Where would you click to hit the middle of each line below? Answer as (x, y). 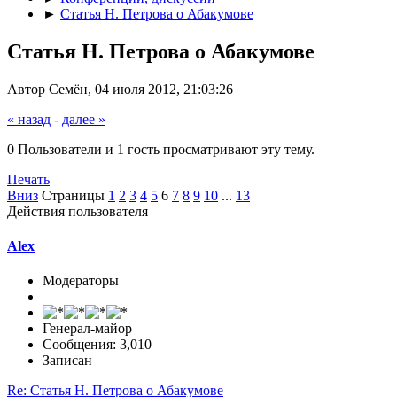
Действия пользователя (78, 211)
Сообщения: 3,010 (97, 345)
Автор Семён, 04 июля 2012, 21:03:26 (120, 89)
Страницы (73, 195)
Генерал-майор (87, 329)
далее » (84, 119)
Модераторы (81, 281)
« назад (29, 119)
